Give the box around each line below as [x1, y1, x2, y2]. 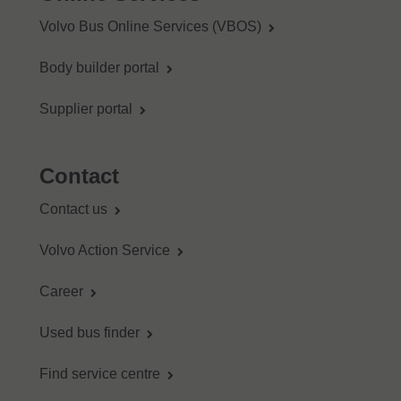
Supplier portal [38, 101, 132, 117]
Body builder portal [38, 60, 159, 76]
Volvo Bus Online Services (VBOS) [38, 19, 261, 35]
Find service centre [38, 366, 160, 382]
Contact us [38, 201, 107, 218]
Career [38, 284, 83, 300]
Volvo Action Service [38, 243, 170, 259]
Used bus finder [38, 325, 140, 341]
